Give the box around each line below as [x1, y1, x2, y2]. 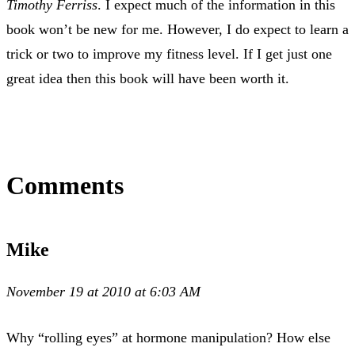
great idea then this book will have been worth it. [6, 70, 289, 86]
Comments [6, 170, 124, 200]
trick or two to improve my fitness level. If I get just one [6, 45, 332, 62]
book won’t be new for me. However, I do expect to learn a [6, 21, 349, 37]
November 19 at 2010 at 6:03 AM [6, 283, 200, 300]
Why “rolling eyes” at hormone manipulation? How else [6, 329, 330, 345]
